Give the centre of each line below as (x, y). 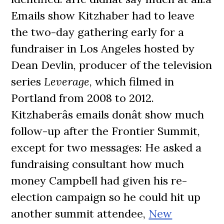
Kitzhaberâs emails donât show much (108, 114)
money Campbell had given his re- (99, 180)
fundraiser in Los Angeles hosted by (103, 48)
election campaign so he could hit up (106, 197)
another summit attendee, (80, 213)
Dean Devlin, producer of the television (112, 65)
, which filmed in (132, 81)
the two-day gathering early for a (98, 32)
